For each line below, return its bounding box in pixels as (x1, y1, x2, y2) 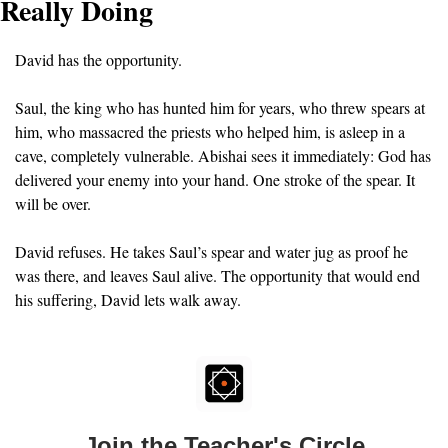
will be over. (15, 193, 91, 214)
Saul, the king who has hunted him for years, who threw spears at (15, 97, 425, 118)
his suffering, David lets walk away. (15, 289, 241, 310)
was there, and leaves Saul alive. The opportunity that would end (15, 265, 420, 286)
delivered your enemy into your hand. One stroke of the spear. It (15, 169, 415, 190)
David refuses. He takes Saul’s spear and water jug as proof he (15, 241, 408, 262)
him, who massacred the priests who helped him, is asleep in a (15, 121, 405, 142)
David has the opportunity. (15, 49, 182, 70)
